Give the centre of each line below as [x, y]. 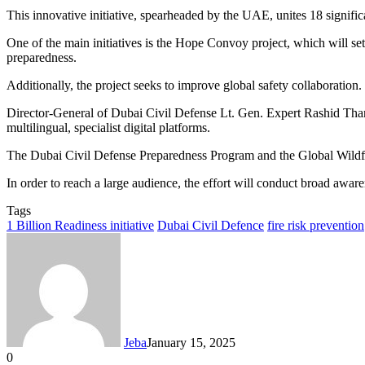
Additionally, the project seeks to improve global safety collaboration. [184, 86]
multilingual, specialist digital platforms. [108, 128]
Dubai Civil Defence [211, 226]
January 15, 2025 [191, 343]
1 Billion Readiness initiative [80, 226]
